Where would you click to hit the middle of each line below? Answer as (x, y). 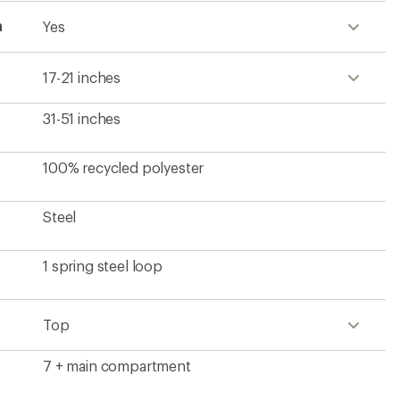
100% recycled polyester (124, 167)
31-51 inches (82, 118)
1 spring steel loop (103, 266)
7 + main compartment (117, 366)
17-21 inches (82, 77)
